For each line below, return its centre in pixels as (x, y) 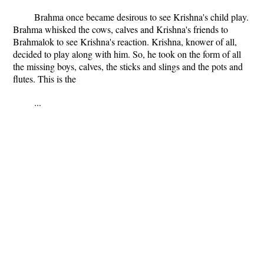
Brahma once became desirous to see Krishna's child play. (141, 17)
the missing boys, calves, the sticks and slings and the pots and (128, 66)
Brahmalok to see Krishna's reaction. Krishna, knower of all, (125, 42)
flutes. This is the (44, 79)
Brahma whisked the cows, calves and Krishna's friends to (121, 29)
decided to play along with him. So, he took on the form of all (127, 54)
